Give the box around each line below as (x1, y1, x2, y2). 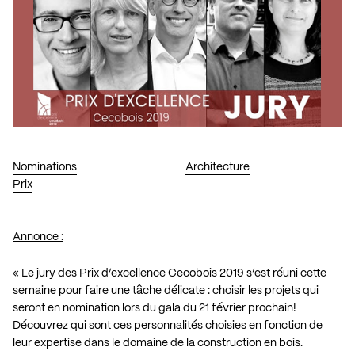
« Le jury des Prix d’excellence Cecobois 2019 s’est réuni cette (13, 267, 326, 279)
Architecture (185, 161, 250, 173)
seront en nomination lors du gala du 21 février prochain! (13, 302, 296, 314)
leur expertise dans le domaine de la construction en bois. (13, 337, 303, 349)
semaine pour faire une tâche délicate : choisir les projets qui (13, 284, 319, 296)
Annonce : (13, 231, 63, 242)
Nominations (13, 161, 77, 173)
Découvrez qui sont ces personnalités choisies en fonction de (13, 319, 323, 331)
